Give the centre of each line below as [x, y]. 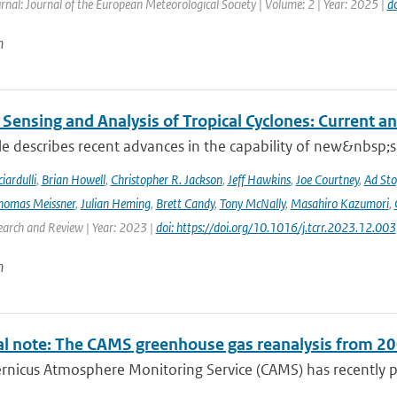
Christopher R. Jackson [166, 179]
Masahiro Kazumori [339, 203]
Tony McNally [252, 203]
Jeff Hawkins [259, 179]
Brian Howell [73, 179]
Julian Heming [115, 203]
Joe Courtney [327, 179]
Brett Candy [185, 203]
